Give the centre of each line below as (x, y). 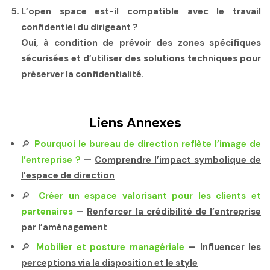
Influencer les (230, 247)
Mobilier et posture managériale (110, 247)
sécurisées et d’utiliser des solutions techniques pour (141, 58)
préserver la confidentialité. (83, 74)
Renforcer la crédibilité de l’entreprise (174, 211)
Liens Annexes (135, 123)
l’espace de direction (68, 176)
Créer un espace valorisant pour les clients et (150, 196)
